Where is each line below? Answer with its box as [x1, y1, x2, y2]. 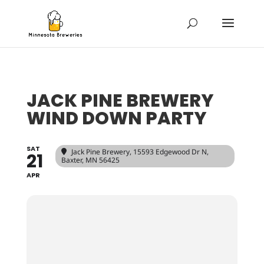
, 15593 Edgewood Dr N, [129, 147, 209, 157]
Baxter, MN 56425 [61, 155, 120, 165]
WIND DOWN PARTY [26, 106, 207, 131]
